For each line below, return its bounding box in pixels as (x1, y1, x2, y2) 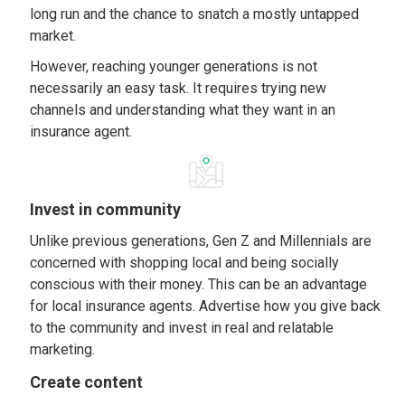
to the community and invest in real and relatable (30, 319, 334, 336)
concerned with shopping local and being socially (30, 254, 340, 271)
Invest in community (30, 200, 182, 219)
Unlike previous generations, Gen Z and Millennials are (30, 232, 372, 250)
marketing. (30, 341, 96, 358)
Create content (30, 372, 144, 391)
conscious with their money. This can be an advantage (30, 276, 368, 293)
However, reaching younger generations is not (30, 58, 318, 75)
